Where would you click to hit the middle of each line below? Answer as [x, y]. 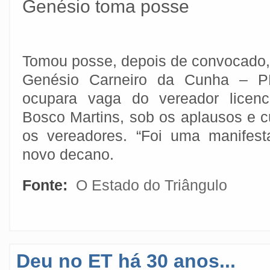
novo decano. [68, 154]
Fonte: [47, 185]
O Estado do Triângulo [152, 185]
